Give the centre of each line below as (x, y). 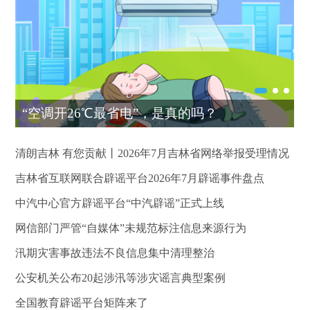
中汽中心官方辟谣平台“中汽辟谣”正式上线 (120, 203)
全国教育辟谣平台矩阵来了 (82, 302)
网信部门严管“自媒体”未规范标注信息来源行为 (131, 228)
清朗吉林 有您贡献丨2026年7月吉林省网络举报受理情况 (153, 153)
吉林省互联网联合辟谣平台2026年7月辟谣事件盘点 (140, 178)
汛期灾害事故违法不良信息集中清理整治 (115, 253)
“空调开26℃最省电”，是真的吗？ (120, 113)
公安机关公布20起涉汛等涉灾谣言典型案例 (121, 277)
